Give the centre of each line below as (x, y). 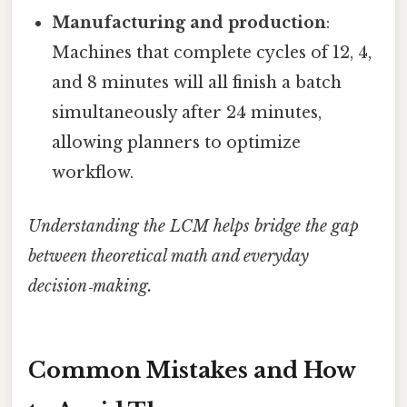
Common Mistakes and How (192, 370)
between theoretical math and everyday (169, 256)
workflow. (93, 172)
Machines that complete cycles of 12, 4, (212, 52)
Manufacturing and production (189, 22)
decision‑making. (90, 286)
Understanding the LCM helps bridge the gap (194, 226)
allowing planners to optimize (177, 142)
